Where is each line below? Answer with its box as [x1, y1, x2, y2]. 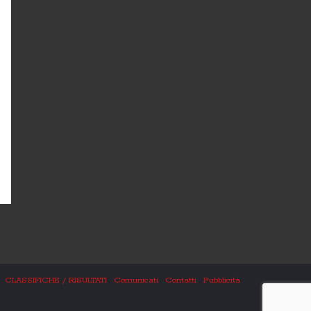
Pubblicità [203, 275, 240, 285]
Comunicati [114, 275, 158, 285]
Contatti [165, 275, 196, 285]
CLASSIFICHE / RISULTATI [5, 275, 107, 285]
